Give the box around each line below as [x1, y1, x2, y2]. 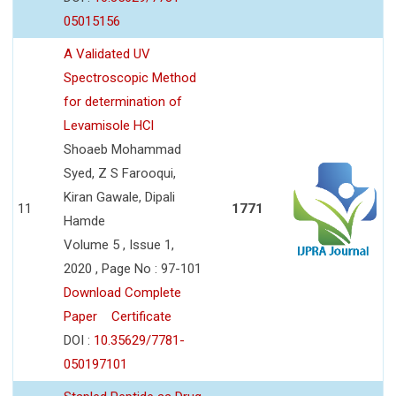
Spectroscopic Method [64, 69, 196, 86]
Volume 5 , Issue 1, [64, 236, 174, 253]
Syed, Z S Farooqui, [64, 164, 176, 181]
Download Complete [64, 284, 181, 301]
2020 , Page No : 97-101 [64, 260, 202, 277]
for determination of [64, 93, 182, 110]
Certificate [111, 308, 171, 324]
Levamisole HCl [64, 117, 154, 133]
